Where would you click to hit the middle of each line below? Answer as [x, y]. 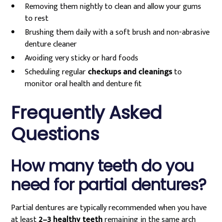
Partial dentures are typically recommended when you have [109, 208]
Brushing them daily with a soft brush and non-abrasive [117, 32]
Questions [55, 134]
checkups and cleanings [130, 72]
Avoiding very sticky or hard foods [82, 58]
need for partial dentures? [109, 185]
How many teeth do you [102, 166]
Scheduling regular [56, 72]
